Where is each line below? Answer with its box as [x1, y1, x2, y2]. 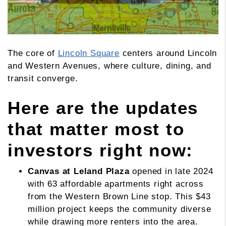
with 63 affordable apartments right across [28, 179, 204, 189]
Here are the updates [8, 98, 198, 118]
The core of [8, 48, 55, 59]
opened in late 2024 [129, 166, 213, 177]
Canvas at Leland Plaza [28, 166, 130, 177]
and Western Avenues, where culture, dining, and [8, 61, 211, 71]
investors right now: [8, 140, 193, 160]
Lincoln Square [58, 48, 120, 59]
